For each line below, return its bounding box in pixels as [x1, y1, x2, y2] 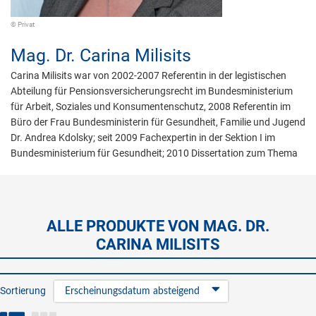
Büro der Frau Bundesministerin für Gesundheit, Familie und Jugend [11, 116, 305, 128]
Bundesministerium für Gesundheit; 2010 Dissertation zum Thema [11, 147, 298, 159]
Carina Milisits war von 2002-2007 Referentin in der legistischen [11, 70, 286, 81]
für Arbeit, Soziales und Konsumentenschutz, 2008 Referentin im [11, 101, 291, 112]
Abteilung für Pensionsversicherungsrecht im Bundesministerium [11, 85, 293, 97]
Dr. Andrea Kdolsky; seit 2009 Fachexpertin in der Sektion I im [11, 132, 275, 143]
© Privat [11, 20, 35, 28]
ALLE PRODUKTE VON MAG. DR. [47, 217, 269, 235]
